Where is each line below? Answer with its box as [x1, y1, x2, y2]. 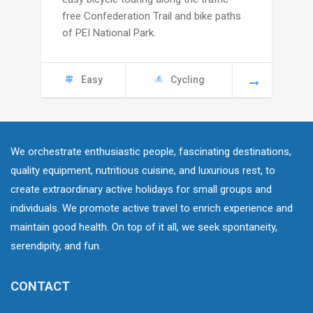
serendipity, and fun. [10, 240, 101, 253]
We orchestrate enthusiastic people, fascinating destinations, [10, 145, 291, 159]
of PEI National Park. [62, 27, 156, 40]
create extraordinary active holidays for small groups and [10, 183, 272, 196]
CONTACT [10, 279, 70, 294]
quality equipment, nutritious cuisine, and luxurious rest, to [10, 164, 275, 177]
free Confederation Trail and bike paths [62, 10, 241, 23]
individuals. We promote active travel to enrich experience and [10, 202, 293, 215]
